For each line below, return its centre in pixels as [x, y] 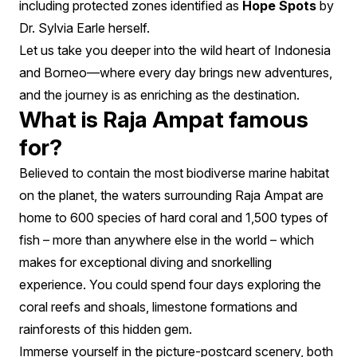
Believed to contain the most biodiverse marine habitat [174, 173]
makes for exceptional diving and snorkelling [145, 262]
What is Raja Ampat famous [164, 119]
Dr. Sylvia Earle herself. [84, 27]
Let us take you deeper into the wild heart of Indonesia [175, 50]
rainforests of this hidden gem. [106, 329]
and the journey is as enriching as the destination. [159, 94]
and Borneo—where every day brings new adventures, [176, 72]
